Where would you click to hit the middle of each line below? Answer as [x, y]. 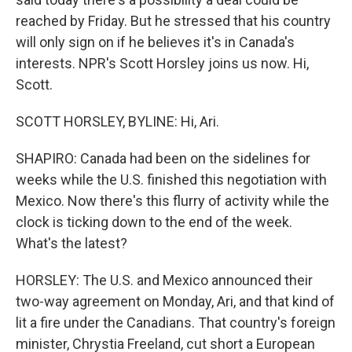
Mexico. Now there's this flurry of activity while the [172, 201]
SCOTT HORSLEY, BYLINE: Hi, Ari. [117, 121]
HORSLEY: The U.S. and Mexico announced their [164, 280]
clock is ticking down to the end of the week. [154, 222]
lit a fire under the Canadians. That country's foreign [176, 323]
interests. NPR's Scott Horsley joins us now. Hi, [162, 63]
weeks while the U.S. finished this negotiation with [171, 180]
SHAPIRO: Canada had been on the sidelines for [163, 158]
